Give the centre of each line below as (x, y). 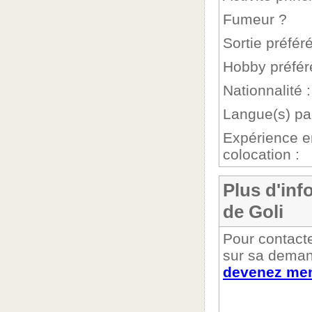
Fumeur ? (255, 19)
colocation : (261, 154)
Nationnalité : (267, 90)
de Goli (253, 212)
